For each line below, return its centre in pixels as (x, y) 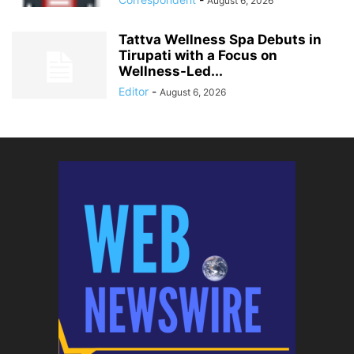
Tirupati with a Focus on (198, 56)
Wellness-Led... (171, 72)
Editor (134, 92)
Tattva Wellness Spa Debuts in (220, 40)
